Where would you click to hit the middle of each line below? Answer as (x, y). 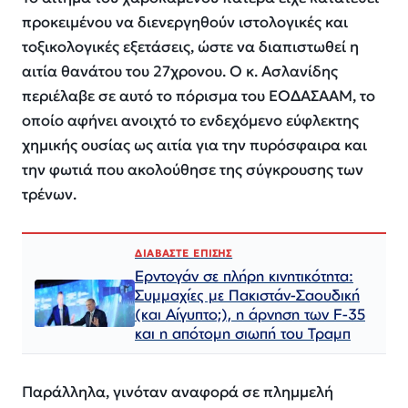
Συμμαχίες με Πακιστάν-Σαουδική (247, 295)
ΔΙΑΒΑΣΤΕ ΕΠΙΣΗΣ (184, 254)
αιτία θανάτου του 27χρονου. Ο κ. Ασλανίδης (180, 72)
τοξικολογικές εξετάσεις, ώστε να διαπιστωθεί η (190, 47)
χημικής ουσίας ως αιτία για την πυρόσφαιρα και (194, 146)
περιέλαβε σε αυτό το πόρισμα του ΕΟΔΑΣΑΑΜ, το (199, 97)
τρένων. (49, 195)
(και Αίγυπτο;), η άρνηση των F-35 (250, 314)
